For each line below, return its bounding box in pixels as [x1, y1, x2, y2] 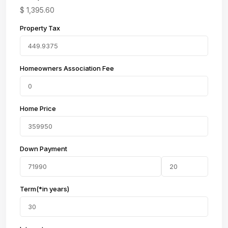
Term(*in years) [20, 185, 69, 193]
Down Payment [20, 145, 67, 153]
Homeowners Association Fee [20, 64, 114, 73]
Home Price [20, 104, 56, 113]
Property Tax [20, 24, 60, 33]
